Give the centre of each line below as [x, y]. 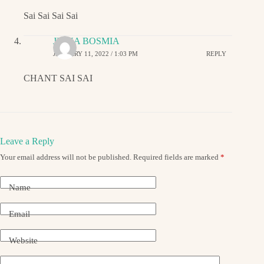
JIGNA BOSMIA [86, 41]
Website [23, 241]
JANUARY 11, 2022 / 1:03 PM [95, 54]
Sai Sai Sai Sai [51, 15]
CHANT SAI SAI [58, 78]
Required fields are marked [177, 157]
